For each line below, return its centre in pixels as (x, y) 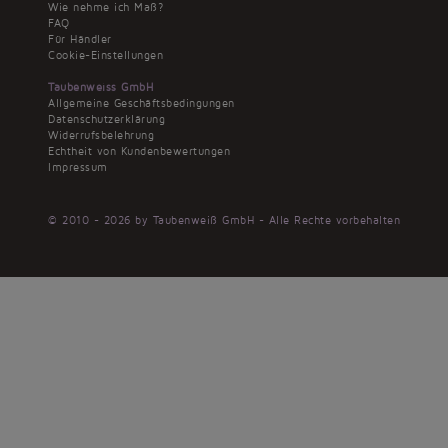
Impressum (78, 167)
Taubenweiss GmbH (100, 87)
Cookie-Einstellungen (105, 55)
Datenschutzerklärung (106, 119)
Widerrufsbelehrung (101, 135)
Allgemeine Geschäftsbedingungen (141, 103)
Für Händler (80, 39)
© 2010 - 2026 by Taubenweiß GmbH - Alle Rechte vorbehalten (224, 220)
